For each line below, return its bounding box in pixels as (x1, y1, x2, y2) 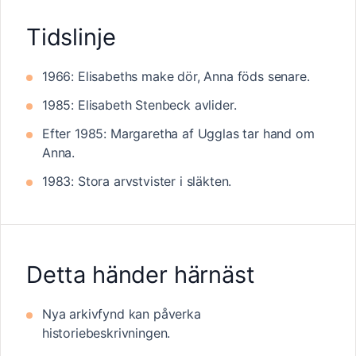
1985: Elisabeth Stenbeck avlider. (42, 96, 237, 113)
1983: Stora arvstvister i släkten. (42, 172, 232, 189)
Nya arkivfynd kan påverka (42, 305, 201, 322)
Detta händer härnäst (26, 260, 255, 288)
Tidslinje (26, 22, 116, 51)
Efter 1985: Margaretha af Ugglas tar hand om (42, 125, 315, 141)
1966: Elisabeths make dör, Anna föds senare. (42, 68, 310, 84)
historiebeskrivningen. (42, 324, 171, 341)
